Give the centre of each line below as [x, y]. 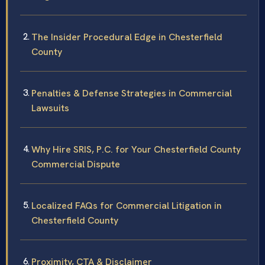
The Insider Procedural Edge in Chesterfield [127, 37]
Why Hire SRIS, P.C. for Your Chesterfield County [136, 150]
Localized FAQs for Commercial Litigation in [127, 206]
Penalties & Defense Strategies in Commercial [132, 93]
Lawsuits [50, 108]
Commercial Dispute [76, 164]
